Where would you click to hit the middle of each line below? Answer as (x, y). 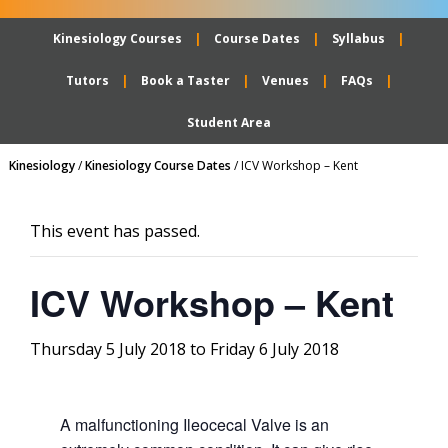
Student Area (228, 122)
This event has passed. (115, 231)
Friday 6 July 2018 (274, 349)
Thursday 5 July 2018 (108, 349)
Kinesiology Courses (117, 38)
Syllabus (358, 38)
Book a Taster (185, 80)
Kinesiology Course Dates (157, 165)
